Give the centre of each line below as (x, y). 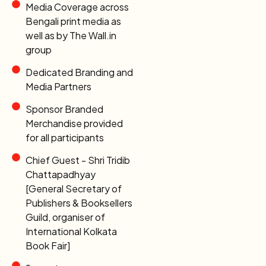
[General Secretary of (73, 189)
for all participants (64, 138)
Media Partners (58, 87)
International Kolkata (71, 232)
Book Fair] (47, 246)
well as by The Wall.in (71, 36)
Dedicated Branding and (79, 72)
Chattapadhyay (60, 175)
